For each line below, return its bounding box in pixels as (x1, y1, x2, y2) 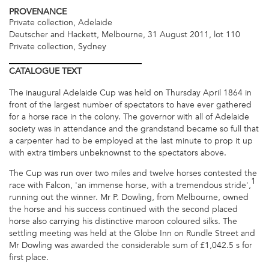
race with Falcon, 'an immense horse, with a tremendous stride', (9, 180, 251, 190)
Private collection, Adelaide (9, 17, 112, 28)
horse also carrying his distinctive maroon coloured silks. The (9, 216, 237, 226)
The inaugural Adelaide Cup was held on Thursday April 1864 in (9, 87, 252, 98)
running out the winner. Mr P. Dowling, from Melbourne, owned (9, 192, 249, 202)
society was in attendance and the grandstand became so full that (9, 123, 259, 134)
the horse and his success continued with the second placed (9, 204, 238, 214)
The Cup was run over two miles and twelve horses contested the (9, 168, 257, 178)
